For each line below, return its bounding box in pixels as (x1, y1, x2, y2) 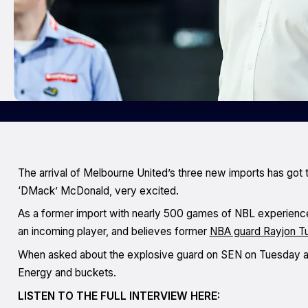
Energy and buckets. (17, 266, 116, 280)
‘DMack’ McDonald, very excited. (17, 184, 179, 197)
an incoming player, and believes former (17, 225, 210, 239)
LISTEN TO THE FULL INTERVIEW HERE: (17, 289, 220, 302)
